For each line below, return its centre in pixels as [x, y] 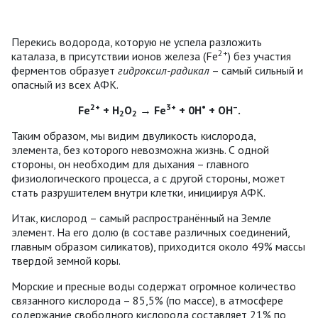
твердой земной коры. [66, 260]
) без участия [259, 56]
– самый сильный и [256, 70]
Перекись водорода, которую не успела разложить [137, 42]
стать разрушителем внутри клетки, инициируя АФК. [138, 192]
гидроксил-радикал [164, 70]
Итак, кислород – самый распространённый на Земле [141, 218]
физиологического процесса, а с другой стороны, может [148, 178]
